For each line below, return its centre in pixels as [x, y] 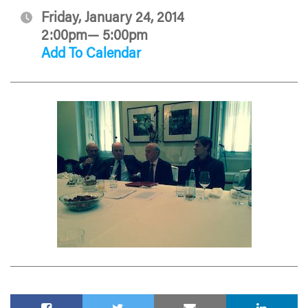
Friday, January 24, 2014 [113, 18]
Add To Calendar [91, 54]
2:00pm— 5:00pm [95, 36]
